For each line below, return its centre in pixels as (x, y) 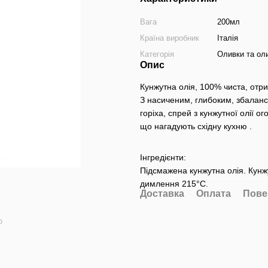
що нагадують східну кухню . (196, 126)
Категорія (157, 54)
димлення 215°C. (174, 184)
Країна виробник (170, 38)
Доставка (162, 194)
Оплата (214, 194)
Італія (228, 38)
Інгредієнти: (163, 158)
